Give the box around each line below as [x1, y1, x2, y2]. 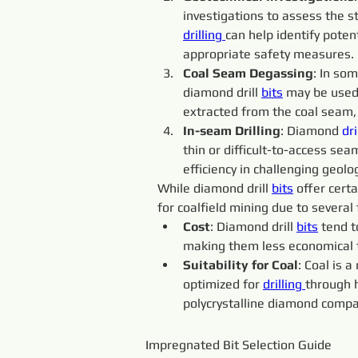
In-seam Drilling [183, 123, 280, 138]
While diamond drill [157, 181, 272, 196]
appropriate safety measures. [183, 46, 354, 62]
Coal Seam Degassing [183, 66, 313, 81]
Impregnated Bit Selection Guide [145, 337, 332, 352]
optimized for [183, 276, 263, 292]
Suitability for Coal [183, 257, 298, 272]
